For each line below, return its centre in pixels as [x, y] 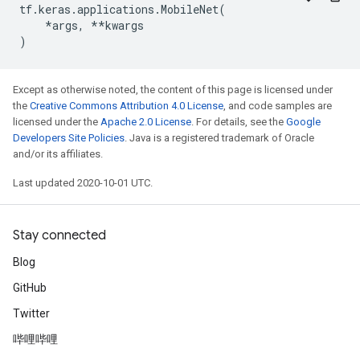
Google [303, 122]
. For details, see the [239, 122]
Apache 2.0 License [146, 122]
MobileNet [190, 9]
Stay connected [59, 235]
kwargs [125, 25]
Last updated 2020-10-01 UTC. [83, 183]
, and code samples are [278, 106]
